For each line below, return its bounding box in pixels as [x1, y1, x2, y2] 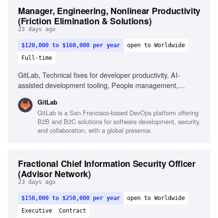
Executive [21, 207, 52, 214]
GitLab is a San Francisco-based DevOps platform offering [37, 108, 199, 117]
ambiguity [18, 100, 48, 110]
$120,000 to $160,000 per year [21, 42, 120, 49]
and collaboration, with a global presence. [37, 126, 152, 135]
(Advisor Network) [18, 167, 91, 180]
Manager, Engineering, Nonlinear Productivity [18, 4, 201, 17]
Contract [59, 207, 86, 214]
